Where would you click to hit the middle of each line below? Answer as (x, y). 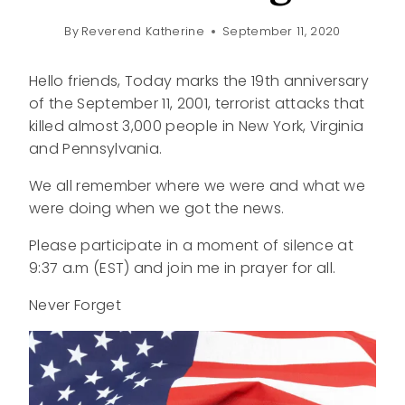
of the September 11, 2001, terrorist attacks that (197, 104)
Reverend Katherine (143, 32)
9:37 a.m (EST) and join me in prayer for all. (183, 268)
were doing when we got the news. (157, 209)
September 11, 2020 (281, 32)
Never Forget (75, 306)
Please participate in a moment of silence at (192, 246)
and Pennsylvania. (96, 149)
